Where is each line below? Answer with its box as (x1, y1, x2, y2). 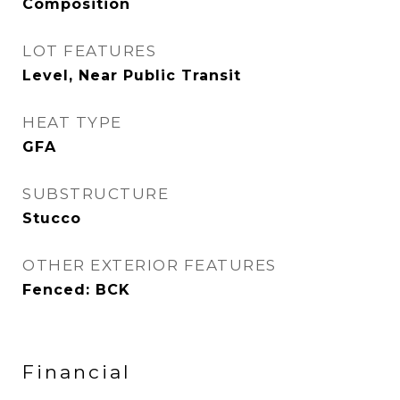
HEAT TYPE (22, 113, 122, 131)
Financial (22, 361, 131, 383)
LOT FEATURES (22, 42, 156, 60)
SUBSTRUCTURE (22, 185, 169, 203)
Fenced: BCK (22, 281, 130, 298)
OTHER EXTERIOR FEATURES (22, 256, 277, 274)
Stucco (22, 210, 81, 227)
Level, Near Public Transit (22, 67, 241, 84)
